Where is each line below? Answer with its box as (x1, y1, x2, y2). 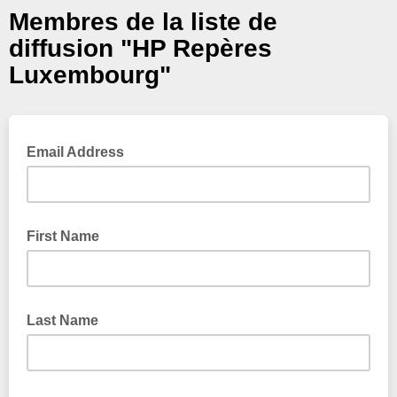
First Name (27, 229, 99, 244)
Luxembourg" (9, 61, 171, 89)
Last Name (27, 313, 98, 328)
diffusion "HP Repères (9, 35, 272, 62)
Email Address (27, 144, 128, 160)
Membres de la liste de (9, 8, 277, 35)
